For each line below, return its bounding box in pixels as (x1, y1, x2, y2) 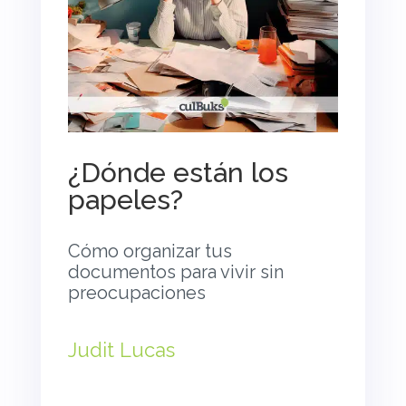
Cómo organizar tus (67, 240, 232, 263)
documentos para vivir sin (67, 261, 284, 284)
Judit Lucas (67, 338, 175, 362)
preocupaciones (67, 282, 206, 304)
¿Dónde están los (67, 157, 288, 189)
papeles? (67, 184, 183, 217)
